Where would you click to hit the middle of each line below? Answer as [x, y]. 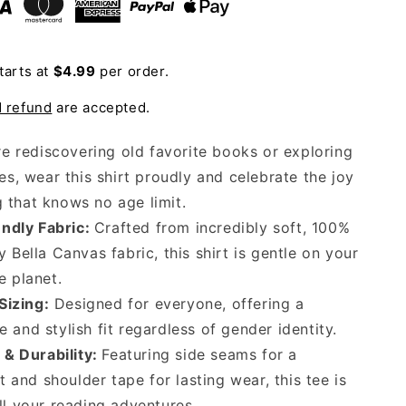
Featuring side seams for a [199, 355]
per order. [132, 71]
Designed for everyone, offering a [179, 304]
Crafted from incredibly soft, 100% [222, 228]
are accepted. [101, 107]
